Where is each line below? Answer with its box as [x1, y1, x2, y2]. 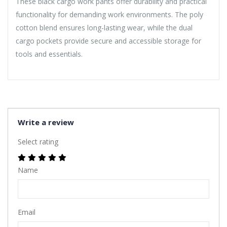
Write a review [18, 117, 74, 127]
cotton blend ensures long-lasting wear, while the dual [16, 22, 193, 32]
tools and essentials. [16, 49, 83, 59]
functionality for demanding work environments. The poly [16, 9, 203, 19]
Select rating [18, 136, 58, 146]
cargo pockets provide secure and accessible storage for [16, 35, 201, 46]
